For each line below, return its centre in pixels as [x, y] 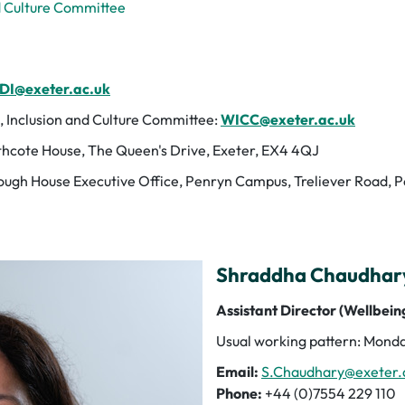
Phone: [239, 393]
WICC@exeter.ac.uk [288, 119]
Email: [237, 371]
